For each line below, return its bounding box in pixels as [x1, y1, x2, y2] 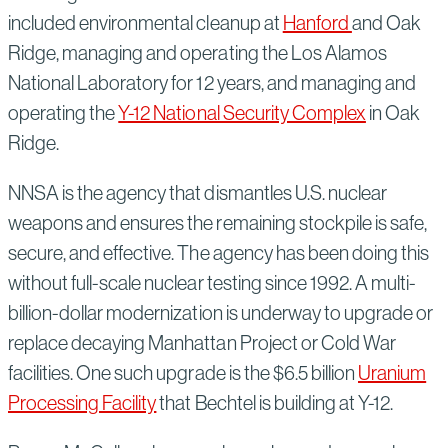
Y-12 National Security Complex [118, 100, 366, 125]
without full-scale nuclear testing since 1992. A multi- [8, 270, 417, 295]
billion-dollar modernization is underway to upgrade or [8, 300, 434, 325]
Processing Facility [8, 390, 157, 415]
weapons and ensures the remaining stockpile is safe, [8, 210, 428, 235]
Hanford [282, 10, 352, 35]
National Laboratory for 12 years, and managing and [8, 70, 417, 95]
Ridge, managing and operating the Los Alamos [8, 40, 387, 65]
